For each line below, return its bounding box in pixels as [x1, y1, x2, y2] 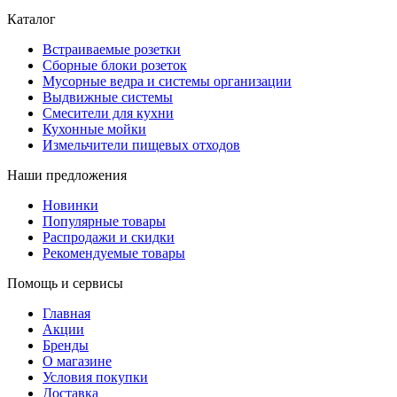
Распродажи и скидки [43, 230, 175, 245]
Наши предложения [7, 167, 127, 183]
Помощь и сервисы [7, 276, 123, 292]
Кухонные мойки [43, 121, 146, 137]
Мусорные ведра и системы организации [43, 74, 292, 90]
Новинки [43, 198, 98, 214]
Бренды [43, 338, 89, 354]
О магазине [43, 354, 112, 370]
